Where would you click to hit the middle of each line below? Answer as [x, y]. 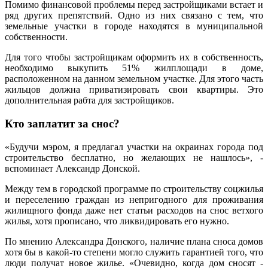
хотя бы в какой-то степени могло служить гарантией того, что [134, 252]
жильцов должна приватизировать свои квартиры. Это [134, 90]
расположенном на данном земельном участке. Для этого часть [134, 79]
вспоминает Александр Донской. [72, 168]
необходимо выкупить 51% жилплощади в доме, [134, 68]
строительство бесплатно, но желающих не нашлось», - [134, 157]
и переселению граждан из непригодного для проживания [134, 199]
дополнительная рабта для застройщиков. [89, 100]
